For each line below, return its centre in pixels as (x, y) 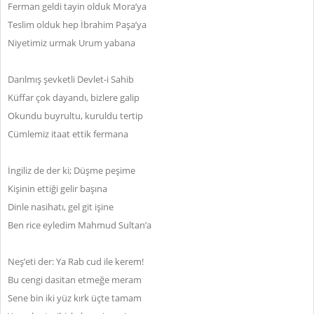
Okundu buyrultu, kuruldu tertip (75, 116)
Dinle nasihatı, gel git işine (61, 207)
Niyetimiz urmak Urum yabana (71, 43)
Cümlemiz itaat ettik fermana (68, 134)
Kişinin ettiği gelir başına (57, 189)
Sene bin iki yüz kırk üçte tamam (75, 298)
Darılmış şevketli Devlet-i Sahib (71, 79)
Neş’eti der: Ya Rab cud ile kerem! (76, 261)
